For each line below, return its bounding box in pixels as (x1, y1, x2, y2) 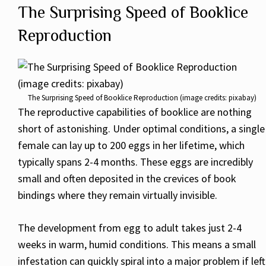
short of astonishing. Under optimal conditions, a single (18, 122, 265, 136)
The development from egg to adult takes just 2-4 (18, 221, 242, 235)
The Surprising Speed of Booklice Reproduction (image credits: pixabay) (27, 93, 256, 103)
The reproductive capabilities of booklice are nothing (18, 105, 252, 119)
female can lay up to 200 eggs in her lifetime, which (18, 138, 245, 153)
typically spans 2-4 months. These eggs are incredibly (18, 155, 253, 169)
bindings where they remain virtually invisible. (18, 188, 217, 202)
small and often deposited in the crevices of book (18, 172, 236, 186)
